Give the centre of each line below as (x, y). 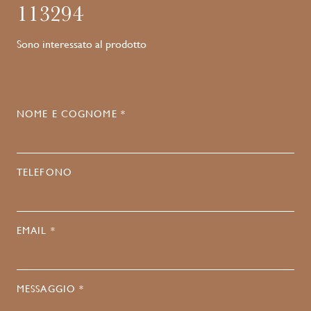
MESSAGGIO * (51, 289)
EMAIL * (36, 230)
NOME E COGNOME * (71, 114)
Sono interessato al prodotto (82, 44)
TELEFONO (44, 172)
